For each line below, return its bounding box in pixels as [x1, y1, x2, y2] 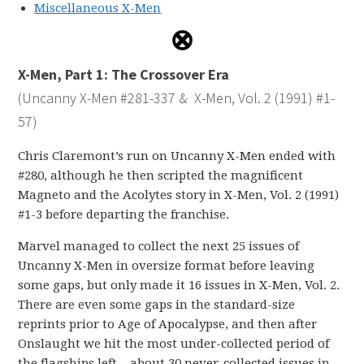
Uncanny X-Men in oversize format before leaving [18, 258, 315, 273]
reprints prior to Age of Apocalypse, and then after [18, 317, 318, 331]
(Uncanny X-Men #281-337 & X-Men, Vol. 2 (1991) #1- [18, 89, 336, 107]
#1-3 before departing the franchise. [18, 207, 230, 222]
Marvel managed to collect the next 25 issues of [18, 239, 300, 253]
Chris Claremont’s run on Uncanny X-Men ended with [18, 149, 336, 163]
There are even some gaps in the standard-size [18, 297, 296, 312]
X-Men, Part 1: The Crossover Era [18, 65, 230, 84]
